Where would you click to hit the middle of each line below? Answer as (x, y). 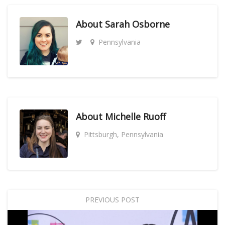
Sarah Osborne (137, 24)
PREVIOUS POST (113, 200)
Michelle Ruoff (135, 117)
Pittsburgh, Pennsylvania (124, 134)
